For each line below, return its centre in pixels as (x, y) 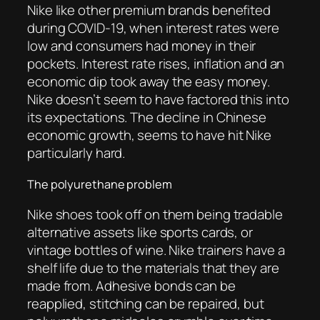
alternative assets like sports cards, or (140, 232)
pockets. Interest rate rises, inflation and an (156, 64)
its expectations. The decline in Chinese (147, 117)
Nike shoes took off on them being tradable (155, 215)
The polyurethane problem (100, 184)
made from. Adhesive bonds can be (131, 286)
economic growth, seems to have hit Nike (150, 135)
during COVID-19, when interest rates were (153, 28)
